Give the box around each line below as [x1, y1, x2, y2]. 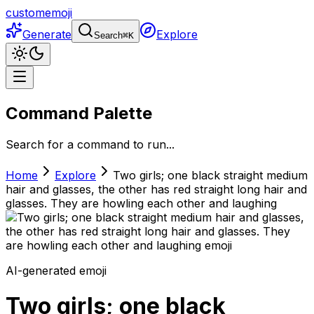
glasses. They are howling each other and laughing [6, 196, 277, 210]
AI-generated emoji [6, 263, 107, 278]
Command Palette [6, 102, 152, 123]
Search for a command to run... [6, 137, 175, 151]
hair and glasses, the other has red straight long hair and [6, 182, 307, 196]
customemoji [6, 6, 72, 20]
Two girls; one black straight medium [113, 168, 308, 182]
